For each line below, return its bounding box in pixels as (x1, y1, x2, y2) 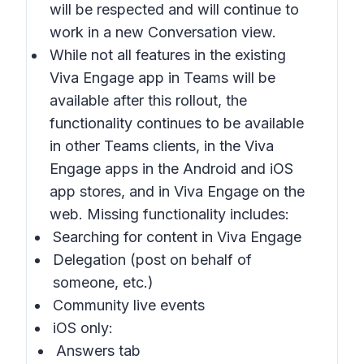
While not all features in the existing (50, 46, 286, 63)
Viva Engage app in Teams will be (50, 69, 275, 86)
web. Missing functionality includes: (50, 206, 289, 223)
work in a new (50, 24, 148, 41)
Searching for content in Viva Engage (53, 228, 301, 245)
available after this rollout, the (50, 92, 247, 109)
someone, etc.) (53, 274, 154, 291)
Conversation (148, 24, 241, 41)
